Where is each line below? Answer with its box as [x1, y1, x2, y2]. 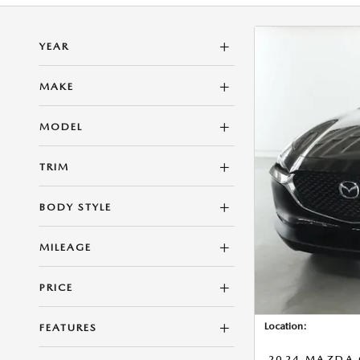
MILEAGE [39, 241, 92, 253]
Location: [264, 320, 307, 332]
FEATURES [39, 321, 97, 333]
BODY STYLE [39, 201, 112, 213]
